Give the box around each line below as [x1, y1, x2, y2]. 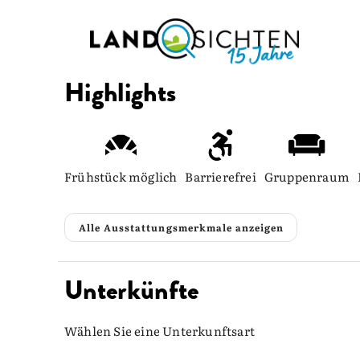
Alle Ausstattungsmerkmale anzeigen [79, 220, 284, 235]
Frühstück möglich [64, 167, 178, 186]
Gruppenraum [264, 167, 350, 186]
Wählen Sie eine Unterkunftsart [64, 321, 255, 340]
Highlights [64, 73, 177, 112]
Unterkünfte [64, 271, 199, 309]
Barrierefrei [185, 167, 256, 186]
